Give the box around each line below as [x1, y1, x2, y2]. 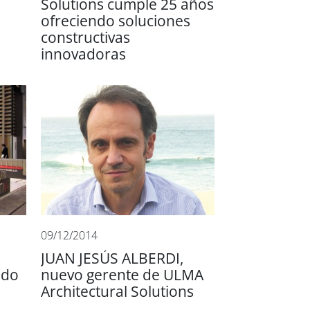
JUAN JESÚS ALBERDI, [41, 250, 184, 266]
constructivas [41, 29, 131, 46]
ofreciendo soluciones [41, 12, 191, 29]
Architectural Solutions [41, 283, 194, 300]
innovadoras [41, 46, 127, 62]
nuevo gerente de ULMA [41, 266, 204, 283]
